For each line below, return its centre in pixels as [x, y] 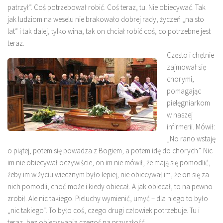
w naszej [180, 114]
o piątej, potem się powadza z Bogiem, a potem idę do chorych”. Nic [110, 150]
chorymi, [180, 79]
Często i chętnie [190, 55]
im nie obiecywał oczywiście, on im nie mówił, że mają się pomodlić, [109, 162]
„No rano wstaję [191, 138]
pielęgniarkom [188, 103]
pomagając [184, 91]
